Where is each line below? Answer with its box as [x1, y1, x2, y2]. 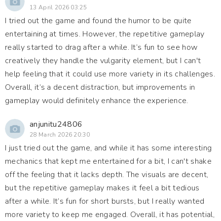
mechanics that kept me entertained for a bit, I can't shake [5, 156, 212, 167]
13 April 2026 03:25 [30, 3, 87, 11]
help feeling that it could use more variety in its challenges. [5, 69, 215, 79]
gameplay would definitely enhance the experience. [5, 95, 188, 106]
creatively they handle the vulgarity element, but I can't [5, 55, 201, 66]
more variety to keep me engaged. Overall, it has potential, [5, 209, 215, 220]
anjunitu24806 [30, 119, 83, 130]
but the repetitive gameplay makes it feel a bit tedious [5, 183, 200, 193]
